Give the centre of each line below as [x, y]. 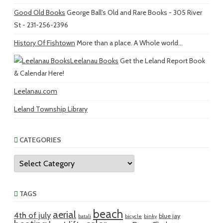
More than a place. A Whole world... [129, 43]
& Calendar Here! [39, 73]
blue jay [169, 216]
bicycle [133, 217]
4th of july [32, 215]
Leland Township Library [51, 109]
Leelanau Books [94, 61]
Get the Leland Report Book [162, 61]
